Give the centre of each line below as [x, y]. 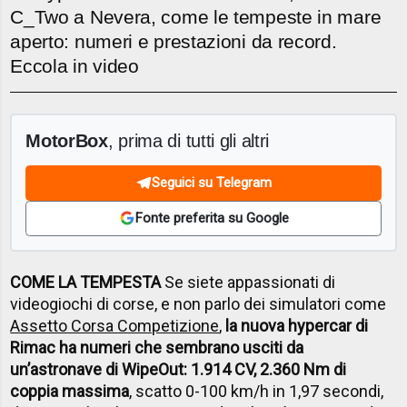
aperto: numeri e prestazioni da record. [174, 42]
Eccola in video [74, 66]
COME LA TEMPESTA [86, 283]
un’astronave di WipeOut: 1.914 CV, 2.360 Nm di [179, 370]
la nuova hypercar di [297, 326]
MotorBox [67, 140]
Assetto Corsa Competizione [115, 326]
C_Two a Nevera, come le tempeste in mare [196, 17]
